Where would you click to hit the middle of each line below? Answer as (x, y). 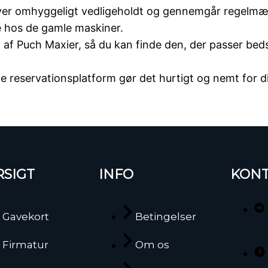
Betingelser (165, 217)
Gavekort (26, 217)
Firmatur (26, 245)
